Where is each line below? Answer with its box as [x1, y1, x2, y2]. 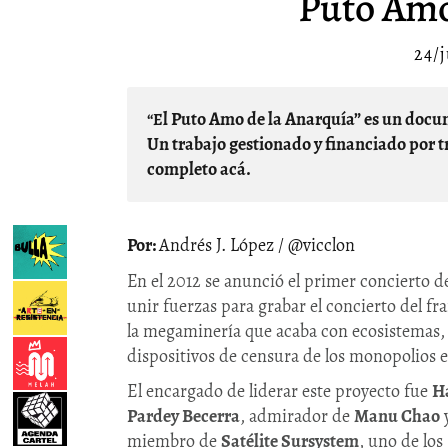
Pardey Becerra [127, 404, 240, 429]
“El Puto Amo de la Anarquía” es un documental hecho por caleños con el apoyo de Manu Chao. [147, 109, 163, 132]
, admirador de [240, 404, 354, 429]
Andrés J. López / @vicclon [159, 233, 355, 258]
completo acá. [147, 157, 254, 182]
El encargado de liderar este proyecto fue [127, 379, 432, 404]
